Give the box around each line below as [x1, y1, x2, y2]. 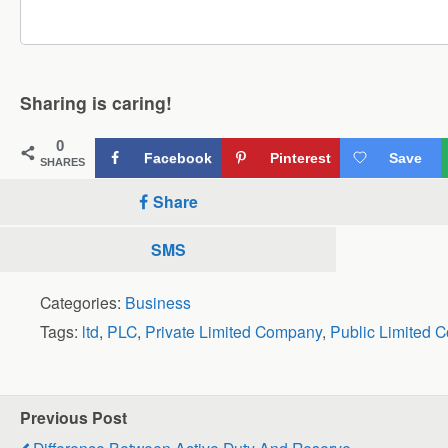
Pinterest [270, 149, 331, 166]
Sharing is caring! [20, 89, 172, 115]
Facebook [144, 149, 212, 166]
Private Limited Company [145, 319, 322, 342]
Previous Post [20, 405, 127, 429]
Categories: [40, 290, 125, 313]
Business [125, 290, 191, 313]
